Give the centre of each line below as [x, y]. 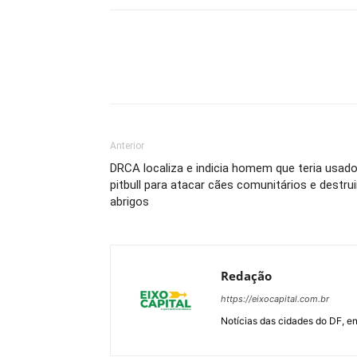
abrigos [129, 202]
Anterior [127, 146]
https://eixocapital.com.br [275, 299]
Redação [246, 276]
